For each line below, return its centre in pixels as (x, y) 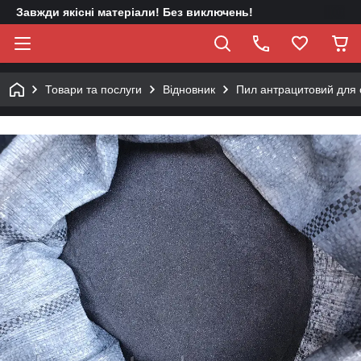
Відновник (189, 89)
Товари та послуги (93, 89)
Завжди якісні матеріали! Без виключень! (135, 12)
